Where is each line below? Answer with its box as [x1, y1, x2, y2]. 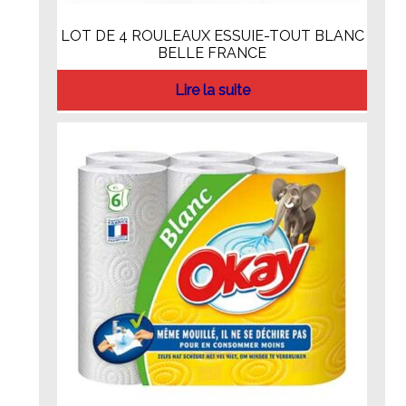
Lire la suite [174, 81, 250, 99]
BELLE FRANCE [158, 44, 266, 63]
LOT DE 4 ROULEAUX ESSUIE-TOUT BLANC [60, 27, 364, 45]
